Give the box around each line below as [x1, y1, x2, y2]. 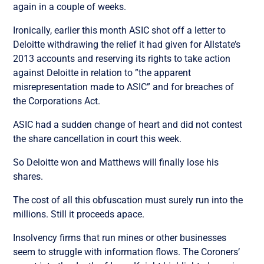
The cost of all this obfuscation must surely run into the [13, 194, 243, 206]
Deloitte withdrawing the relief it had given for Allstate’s [13, 38, 241, 50]
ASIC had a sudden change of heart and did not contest [13, 118, 243, 130]
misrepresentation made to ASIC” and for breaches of [13, 81, 235, 93]
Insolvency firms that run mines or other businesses [13, 232, 227, 243]
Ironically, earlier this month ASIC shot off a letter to [13, 24, 226, 36]
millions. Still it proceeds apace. [13, 208, 145, 220]
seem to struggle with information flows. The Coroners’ [13, 246, 240, 258]
